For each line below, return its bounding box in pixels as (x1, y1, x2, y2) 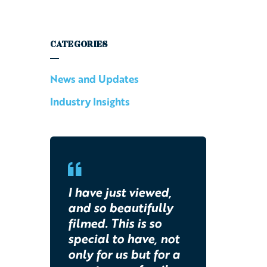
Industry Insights (49, 94, 130, 109)
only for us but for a (67, 244, 180, 263)
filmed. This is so (67, 213, 162, 232)
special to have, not (67, 229, 179, 247)
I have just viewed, (67, 182, 172, 201)
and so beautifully (67, 198, 173, 216)
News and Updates (49, 71, 139, 86)
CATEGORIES (49, 37, 108, 51)
